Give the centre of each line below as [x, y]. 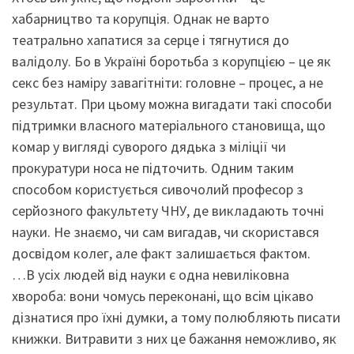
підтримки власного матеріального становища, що [169, 126]
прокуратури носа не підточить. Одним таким [153, 168]
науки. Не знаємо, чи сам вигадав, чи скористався [166, 232]
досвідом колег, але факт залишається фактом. [161, 254]
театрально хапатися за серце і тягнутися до [151, 40]
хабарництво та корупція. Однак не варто [141, 19]
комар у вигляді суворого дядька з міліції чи [149, 147]
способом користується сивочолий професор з [158, 190]
